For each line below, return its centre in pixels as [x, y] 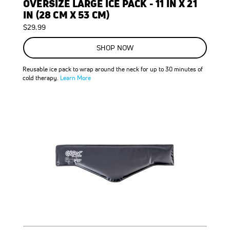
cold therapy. [41, 78]
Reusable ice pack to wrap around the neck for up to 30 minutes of [113, 69]
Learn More [75, 78]
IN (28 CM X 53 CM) [66, 15]
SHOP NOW [115, 48]
